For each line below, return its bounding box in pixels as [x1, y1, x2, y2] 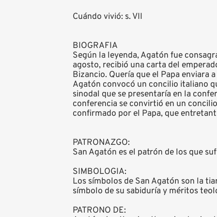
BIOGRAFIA [73, 40, 118, 52]
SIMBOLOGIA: [73, 166, 126, 178]
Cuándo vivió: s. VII [73, 11, 142, 23]
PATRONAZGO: [73, 137, 130, 149]
